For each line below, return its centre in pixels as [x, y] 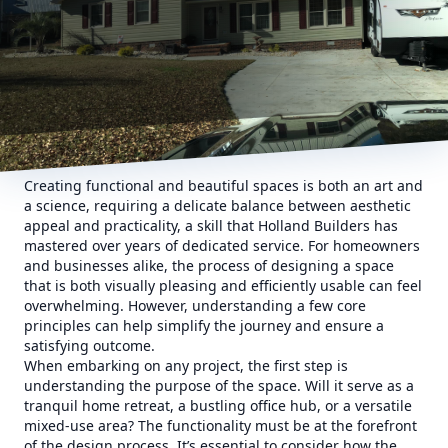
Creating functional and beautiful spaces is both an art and [223, 185]
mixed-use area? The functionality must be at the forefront [220, 425]
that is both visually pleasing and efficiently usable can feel [223, 285]
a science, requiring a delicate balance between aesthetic [217, 205]
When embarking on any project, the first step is [186, 365]
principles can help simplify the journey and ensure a [204, 325]
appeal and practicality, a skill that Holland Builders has [211, 225]
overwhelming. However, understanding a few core [195, 305]
